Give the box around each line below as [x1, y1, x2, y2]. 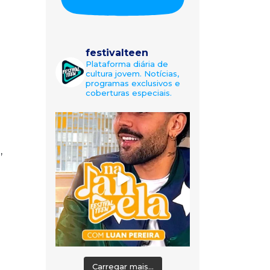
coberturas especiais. [86, 87, 172, 98]
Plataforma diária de [86, 58, 168, 69]
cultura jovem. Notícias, [86, 68, 179, 78]
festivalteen [86, 46, 148, 58]
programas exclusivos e [86, 78, 180, 88]
